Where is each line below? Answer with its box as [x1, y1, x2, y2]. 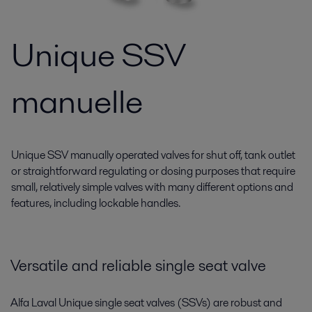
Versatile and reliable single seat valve [10, 254, 266, 276]
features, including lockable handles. [11, 195, 180, 211]
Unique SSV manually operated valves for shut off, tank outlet [11, 147, 295, 163]
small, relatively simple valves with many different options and [11, 179, 293, 195]
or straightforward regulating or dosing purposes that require [11, 163, 295, 179]
